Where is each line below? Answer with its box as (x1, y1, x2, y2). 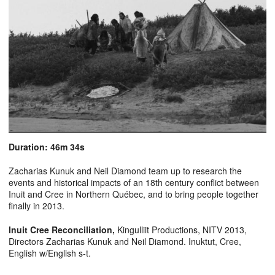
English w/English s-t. (9, 247, 91, 260)
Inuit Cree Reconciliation (9, 223, 112, 236)
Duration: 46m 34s (9, 141, 85, 153)
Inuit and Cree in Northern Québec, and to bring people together (9, 188, 258, 201)
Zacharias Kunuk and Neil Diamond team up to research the (9, 165, 242, 177)
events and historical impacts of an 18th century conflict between (9, 176, 259, 189)
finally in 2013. (9, 199, 64, 212)
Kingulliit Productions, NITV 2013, (115, 223, 247, 236)
